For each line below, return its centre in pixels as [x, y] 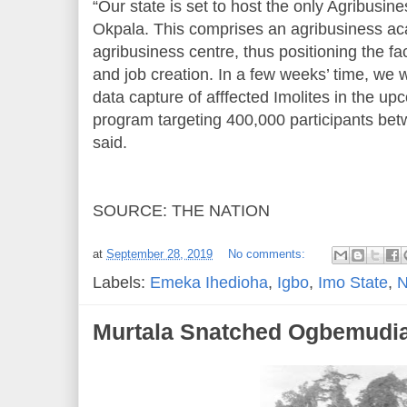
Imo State [353, 283]
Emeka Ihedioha [209, 283]
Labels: [121, 283]
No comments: [268, 254]
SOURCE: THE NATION [181, 211]
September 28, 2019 [159, 254]
